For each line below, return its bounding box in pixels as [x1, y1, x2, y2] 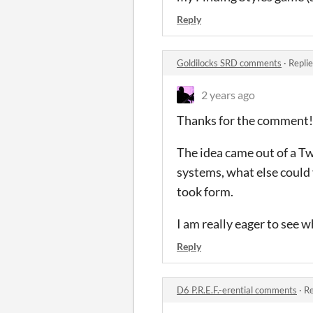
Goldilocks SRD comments [177, 57, 282, 68]
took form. [177, 183, 233, 199]
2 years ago [201, 87, 255, 101]
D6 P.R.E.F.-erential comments [177, 284, 297, 296]
